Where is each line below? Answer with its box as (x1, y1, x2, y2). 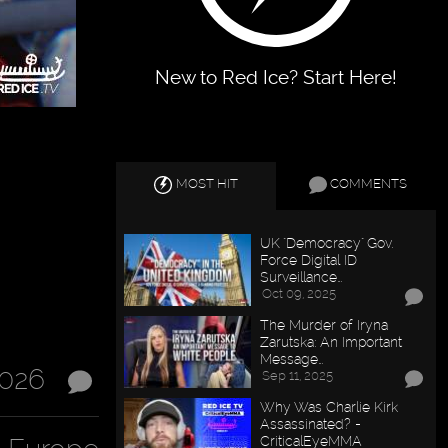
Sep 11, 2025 (262, 368, 334, 384)
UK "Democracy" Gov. (260, 234, 394, 252)
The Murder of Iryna (260, 316, 389, 334)
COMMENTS (329, 176, 407, 192)
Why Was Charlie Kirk (260, 398, 399, 415)
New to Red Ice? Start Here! (155, 66, 398, 89)
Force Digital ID (260, 251, 358, 269)
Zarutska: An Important (260, 333, 403, 351)
